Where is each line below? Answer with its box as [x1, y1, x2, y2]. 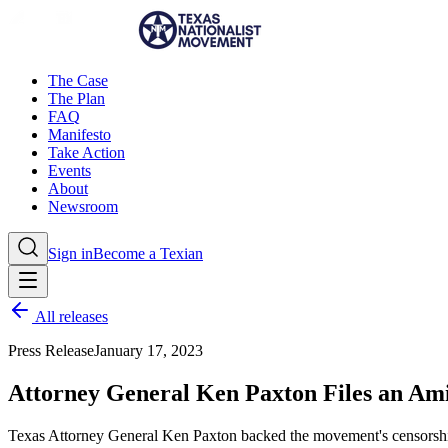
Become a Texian [93, 245, 203, 262]
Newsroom [48, 198, 118, 215]
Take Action [48, 144, 125, 161]
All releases [32, 308, 108, 325]
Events [48, 162, 91, 179]
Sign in [48, 245, 93, 262]
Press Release [8, 342, 94, 359]
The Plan [48, 90, 105, 107]
